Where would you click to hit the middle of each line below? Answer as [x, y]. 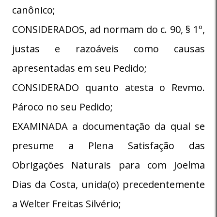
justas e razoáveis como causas [108, 48]
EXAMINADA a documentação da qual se [108, 126]
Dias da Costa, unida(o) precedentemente [108, 184]
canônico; [34, 10]
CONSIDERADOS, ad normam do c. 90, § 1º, [108, 29]
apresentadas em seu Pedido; [79, 68]
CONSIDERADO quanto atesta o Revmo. [108, 87]
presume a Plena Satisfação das [108, 145]
